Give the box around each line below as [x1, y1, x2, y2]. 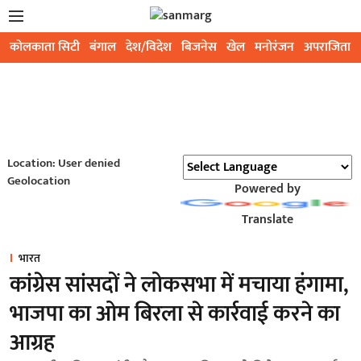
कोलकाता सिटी [10, 36, 80, 58]
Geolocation [6, 171, 70, 191]
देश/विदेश [126, 36, 172, 58]
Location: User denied [6, 153, 120, 173]
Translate [241, 209, 293, 230]
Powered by [234, 178, 301, 200]
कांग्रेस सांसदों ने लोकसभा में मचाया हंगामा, [10, 266, 348, 304]
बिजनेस [181, 36, 217, 58]
